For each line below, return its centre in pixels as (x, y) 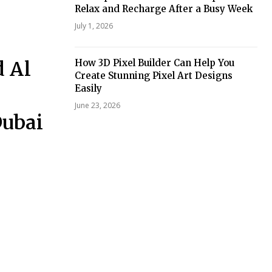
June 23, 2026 (97, 105)
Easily (88, 88)
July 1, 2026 (93, 25)
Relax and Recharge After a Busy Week (163, 8)
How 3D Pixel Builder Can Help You (154, 63)
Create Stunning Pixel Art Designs (153, 75)
